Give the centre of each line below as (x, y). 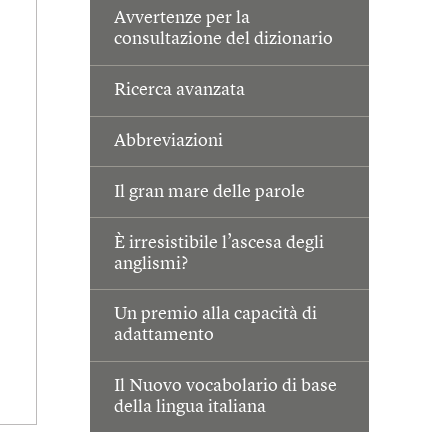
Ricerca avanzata (180, 90)
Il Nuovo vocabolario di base (226, 386)
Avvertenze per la (182, 18)
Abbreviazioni (169, 140)
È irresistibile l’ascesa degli (219, 242)
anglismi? (151, 263)
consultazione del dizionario (224, 39)
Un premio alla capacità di (216, 314)
